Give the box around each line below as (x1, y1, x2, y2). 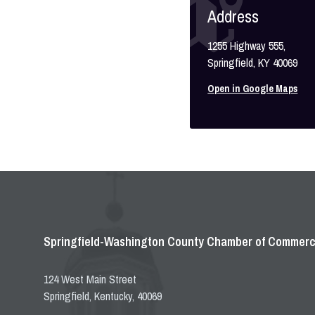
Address (207, 5, 259, 27)
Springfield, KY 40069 (207, 55, 298, 70)
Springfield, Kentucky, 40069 (44, 288, 162, 304)
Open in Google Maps (207, 82, 298, 95)
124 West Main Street (44, 271, 136, 287)
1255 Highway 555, (207, 38, 286, 53)
